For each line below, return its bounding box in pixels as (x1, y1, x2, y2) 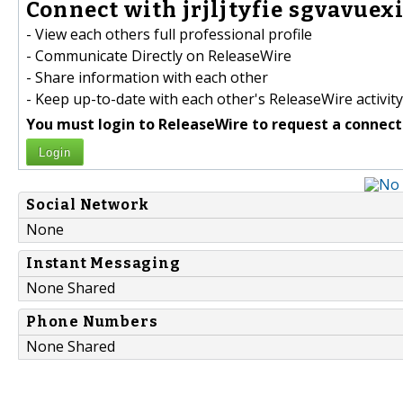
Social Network (26, 196, 150, 214)
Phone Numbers (26, 313, 158, 331)
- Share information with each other (26, 67, 268, 88)
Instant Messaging (26, 255, 181, 273)
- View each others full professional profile (26, 24, 312, 45)
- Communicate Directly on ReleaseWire (26, 46, 291, 67)
